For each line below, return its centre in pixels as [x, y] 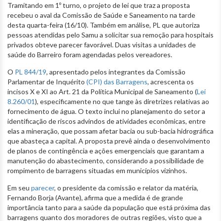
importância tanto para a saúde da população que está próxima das [109, 207]
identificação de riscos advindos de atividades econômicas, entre [107, 121]
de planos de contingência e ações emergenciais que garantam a [106, 150]
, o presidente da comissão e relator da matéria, [126, 187]
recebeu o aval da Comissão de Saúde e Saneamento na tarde [101, 15]
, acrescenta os [171, 81]
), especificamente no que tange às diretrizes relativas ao [122, 101]
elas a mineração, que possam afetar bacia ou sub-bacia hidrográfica [110, 131]
